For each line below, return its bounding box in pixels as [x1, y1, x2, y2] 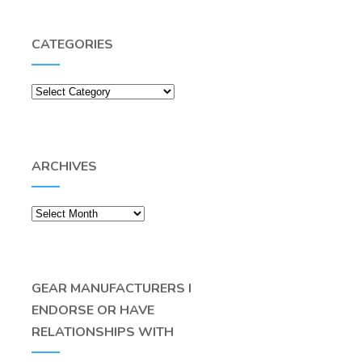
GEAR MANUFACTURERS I [31, 279, 192, 297]
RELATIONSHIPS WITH [31, 322, 174, 341]
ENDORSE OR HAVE [31, 301, 154, 319]
